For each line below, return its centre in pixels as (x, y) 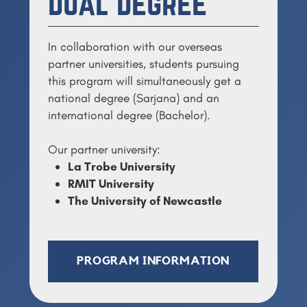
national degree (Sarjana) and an (133, 97)
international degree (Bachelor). (129, 114)
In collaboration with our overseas (135, 46)
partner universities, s (101, 63)
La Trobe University (122, 166)
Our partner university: (104, 149)
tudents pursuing (196, 63)
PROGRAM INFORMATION (153, 261)
